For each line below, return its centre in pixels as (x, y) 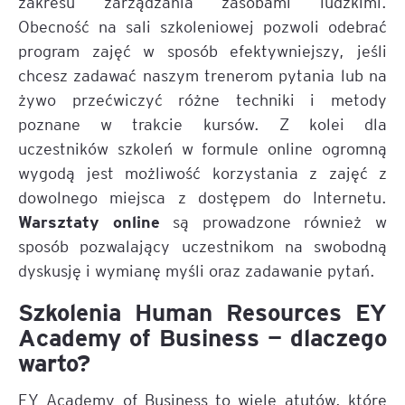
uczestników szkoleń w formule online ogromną (202, 148)
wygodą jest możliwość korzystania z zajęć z (202, 172)
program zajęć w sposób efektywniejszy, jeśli (202, 50)
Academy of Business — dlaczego (202, 337)
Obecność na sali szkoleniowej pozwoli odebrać (202, 26)
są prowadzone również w (273, 221)
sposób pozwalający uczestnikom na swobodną (202, 245)
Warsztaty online (89, 221)
